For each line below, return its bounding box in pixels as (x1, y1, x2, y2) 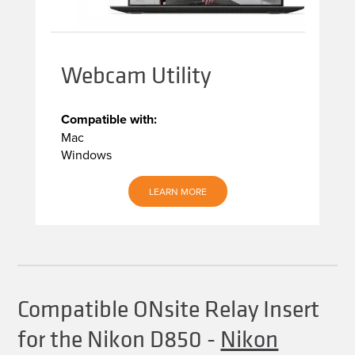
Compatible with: (60, 110, 157, 129)
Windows (60, 146, 112, 164)
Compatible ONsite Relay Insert (17, 294, 320, 325)
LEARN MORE (148, 185, 207, 199)
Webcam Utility (60, 60, 211, 91)
